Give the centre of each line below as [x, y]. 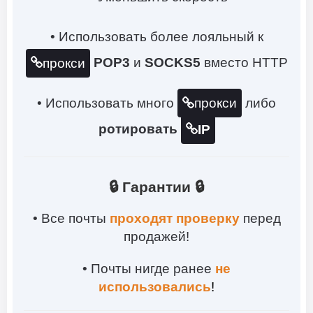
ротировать [139, 129]
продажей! [156, 236]
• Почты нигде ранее [149, 268]
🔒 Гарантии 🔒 [156, 187]
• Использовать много [107, 103]
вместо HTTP [244, 63]
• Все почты [71, 218]
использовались [155, 286]
